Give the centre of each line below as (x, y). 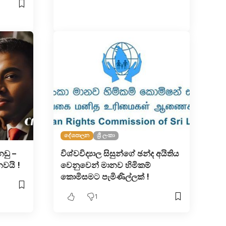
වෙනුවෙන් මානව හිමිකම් (105, 165)
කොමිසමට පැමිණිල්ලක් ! (105, 176)
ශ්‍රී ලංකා (106, 135)
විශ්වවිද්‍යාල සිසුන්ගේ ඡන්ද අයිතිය (120, 153)
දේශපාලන (77, 135)
